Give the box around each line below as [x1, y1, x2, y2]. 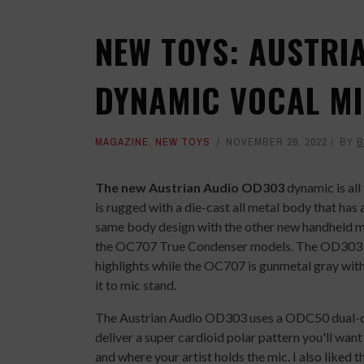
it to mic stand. [95, 277, 179, 292]
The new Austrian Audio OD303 [95, 180, 284, 195]
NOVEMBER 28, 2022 [226, 135, 327, 149]
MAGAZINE [95, 135, 149, 149]
